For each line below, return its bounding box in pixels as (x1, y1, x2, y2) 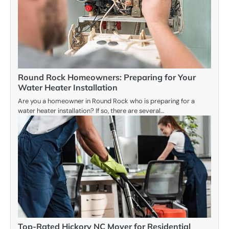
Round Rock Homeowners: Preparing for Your (18, 72, 196, 83)
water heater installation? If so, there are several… (18, 106, 164, 116)
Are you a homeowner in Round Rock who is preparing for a (18, 97, 195, 106)
